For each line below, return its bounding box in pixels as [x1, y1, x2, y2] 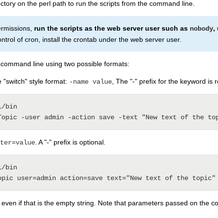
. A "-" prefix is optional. [35, 138, 106, 146]
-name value [69, 77, 112, 86]
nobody [190, 24, 213, 33]
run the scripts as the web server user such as [34, 24, 190, 32]
